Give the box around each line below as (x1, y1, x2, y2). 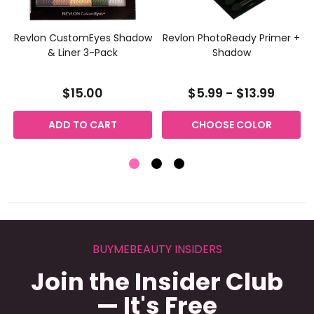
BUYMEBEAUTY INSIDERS (92, 240, 222, 257)
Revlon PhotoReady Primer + (163, 30, 300, 45)
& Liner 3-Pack (48, 45, 118, 60)
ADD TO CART (48, 117, 117, 132)
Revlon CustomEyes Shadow (13, 30, 152, 45)
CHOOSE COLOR (191, 117, 272, 132)
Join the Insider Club (31, 264, 283, 299)
